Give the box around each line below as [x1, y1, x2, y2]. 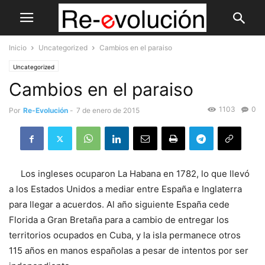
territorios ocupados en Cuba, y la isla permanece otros [9, 230, 241, 241]
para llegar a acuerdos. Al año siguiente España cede [9, 199, 230, 211]
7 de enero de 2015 [76, 106, 140, 115]
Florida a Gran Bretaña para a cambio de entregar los [9, 214, 229, 226]
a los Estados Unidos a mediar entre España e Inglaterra [9, 183, 242, 195]
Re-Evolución [23, 106, 68, 115]
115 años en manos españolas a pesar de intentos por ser [9, 245, 248, 257]
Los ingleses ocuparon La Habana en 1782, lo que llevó [21, 168, 250, 180]
